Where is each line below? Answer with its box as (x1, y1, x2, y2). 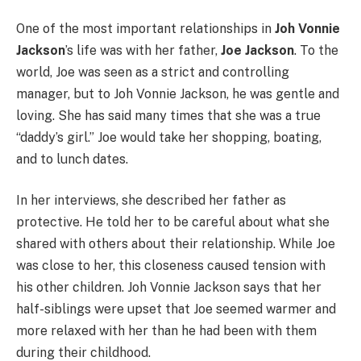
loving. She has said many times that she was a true (16, 107, 321, 123)
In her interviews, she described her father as (16, 193, 286, 209)
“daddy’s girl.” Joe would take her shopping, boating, (16, 129, 322, 145)
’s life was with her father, (65, 42, 221, 58)
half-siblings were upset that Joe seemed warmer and (16, 301, 336, 317)
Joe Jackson (221, 42, 294, 58)
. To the (294, 42, 338, 58)
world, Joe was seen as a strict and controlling (16, 64, 289, 80)
